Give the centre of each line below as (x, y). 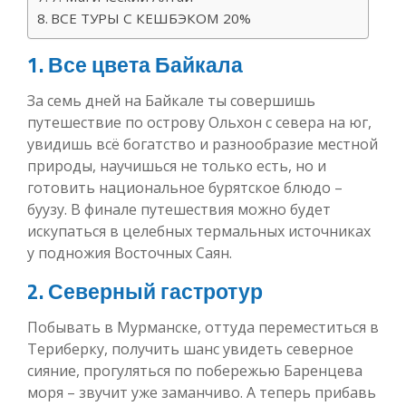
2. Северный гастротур (145, 291)
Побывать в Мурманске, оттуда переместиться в (203, 327)
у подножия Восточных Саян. (130, 252)
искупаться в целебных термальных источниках (199, 231)
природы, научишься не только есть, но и (177, 165)
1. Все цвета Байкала (135, 64)
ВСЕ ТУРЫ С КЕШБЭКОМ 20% (151, 18)
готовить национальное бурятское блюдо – (185, 187)
